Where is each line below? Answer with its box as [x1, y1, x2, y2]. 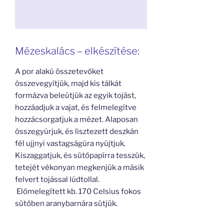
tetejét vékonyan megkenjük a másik [15, 163, 144, 172]
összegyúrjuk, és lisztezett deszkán [15, 127, 138, 136]
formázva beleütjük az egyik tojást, [15, 91, 136, 100]
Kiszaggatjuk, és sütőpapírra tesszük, [15, 151, 145, 160]
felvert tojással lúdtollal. [15, 175, 99, 184]
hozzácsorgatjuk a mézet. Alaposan [15, 115, 138, 124]
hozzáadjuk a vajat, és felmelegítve [15, 103, 136, 112]
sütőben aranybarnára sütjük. [15, 199, 117, 208]
